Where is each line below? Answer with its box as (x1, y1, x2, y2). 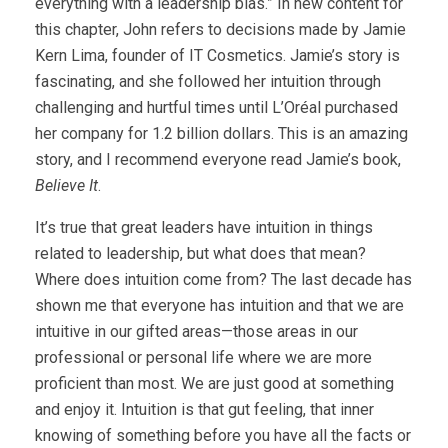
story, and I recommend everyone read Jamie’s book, (35, 150, 401, 169)
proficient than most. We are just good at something (35, 374, 394, 393)
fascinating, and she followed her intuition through (35, 72, 381, 91)
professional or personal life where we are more (35, 348, 372, 367)
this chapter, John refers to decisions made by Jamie (35, 20, 406, 39)
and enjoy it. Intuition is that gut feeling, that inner (35, 400, 374, 419)
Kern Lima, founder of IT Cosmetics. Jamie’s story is (35, 46, 400, 65)
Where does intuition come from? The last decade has (35, 270, 412, 289)
